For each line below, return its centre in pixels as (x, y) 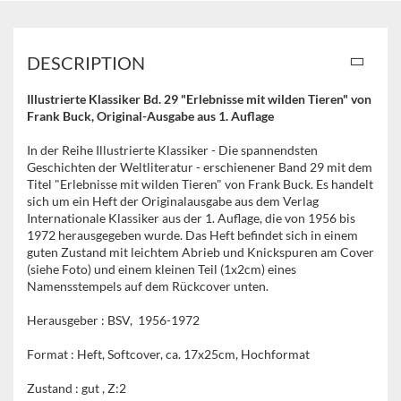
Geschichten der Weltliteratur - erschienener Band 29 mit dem (200, 167)
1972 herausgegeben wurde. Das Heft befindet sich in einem (192, 235)
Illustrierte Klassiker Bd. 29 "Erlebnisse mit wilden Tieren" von (199, 99)
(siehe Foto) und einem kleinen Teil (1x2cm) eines (162, 269)
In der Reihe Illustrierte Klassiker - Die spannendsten (172, 150)
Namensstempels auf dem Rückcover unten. (148, 286)
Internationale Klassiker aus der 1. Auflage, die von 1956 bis (191, 218)
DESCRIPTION (86, 63)
